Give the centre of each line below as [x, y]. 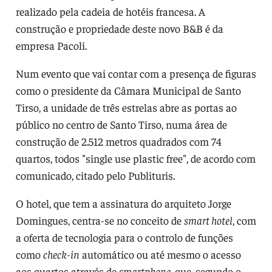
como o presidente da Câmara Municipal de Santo [128, 90]
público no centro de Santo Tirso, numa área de [121, 124]
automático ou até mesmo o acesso [160, 254]
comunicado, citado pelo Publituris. [95, 175]
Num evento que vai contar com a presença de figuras [136, 73]
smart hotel [208, 220]
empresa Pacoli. [51, 45]
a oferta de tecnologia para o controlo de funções [124, 237]
